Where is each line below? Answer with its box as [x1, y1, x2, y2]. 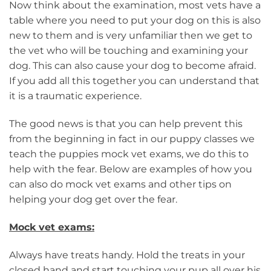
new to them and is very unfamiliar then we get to [9, 30, 252, 42]
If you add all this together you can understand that [9, 75, 260, 87]
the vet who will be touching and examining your [9, 45, 248, 57]
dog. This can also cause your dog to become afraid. [9, 60, 256, 72]
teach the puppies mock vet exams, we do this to [9, 148, 249, 160]
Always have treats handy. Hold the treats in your [9, 249, 245, 261]
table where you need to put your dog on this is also [9, 15, 261, 27]
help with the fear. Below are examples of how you [9, 163, 252, 175]
